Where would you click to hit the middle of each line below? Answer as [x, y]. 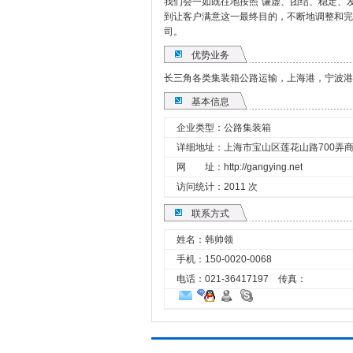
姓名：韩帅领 [205, 240]
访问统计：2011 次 [217, 187]
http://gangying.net [263, 167]
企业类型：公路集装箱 [224, 128]
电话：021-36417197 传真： [242, 279]
